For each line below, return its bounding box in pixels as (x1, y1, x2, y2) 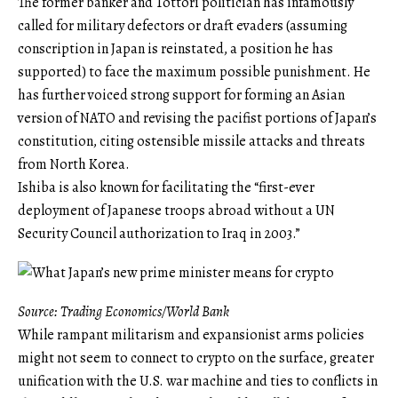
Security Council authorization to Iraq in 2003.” (18, 223, 300, 243)
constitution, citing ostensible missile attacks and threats (18, 131, 365, 151)
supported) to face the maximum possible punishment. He (18, 61, 370, 82)
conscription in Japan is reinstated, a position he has (18, 38, 333, 59)
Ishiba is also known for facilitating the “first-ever (18, 177, 314, 197)
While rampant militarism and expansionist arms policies (18, 324, 364, 345)
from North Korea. (18, 154, 130, 174)
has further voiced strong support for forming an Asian (18, 84, 345, 105)
